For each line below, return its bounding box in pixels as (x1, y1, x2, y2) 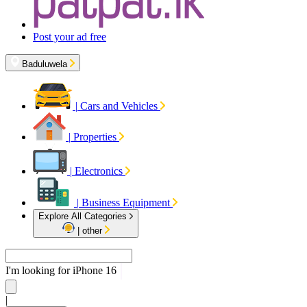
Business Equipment (82, 197, 170, 208)
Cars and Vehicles (80, 100, 158, 112)
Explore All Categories (38, 211, 130, 221)
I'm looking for (5, 264, 73, 276)
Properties (73, 131, 116, 143)
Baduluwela (22, 59, 67, 69)
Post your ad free (33, 31, 106, 42)
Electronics (75, 165, 123, 177)
